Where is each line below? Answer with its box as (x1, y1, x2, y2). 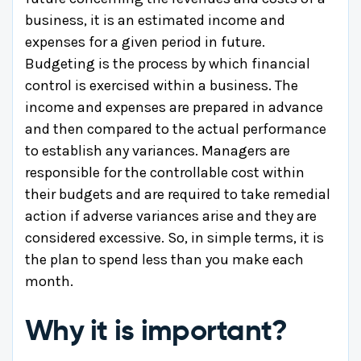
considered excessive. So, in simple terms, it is (25, 228, 324, 247)
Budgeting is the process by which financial (25, 54, 310, 73)
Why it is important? (25, 311, 288, 348)
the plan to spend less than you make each (25, 250, 304, 268)
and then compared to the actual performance (25, 119, 326, 138)
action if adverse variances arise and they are (25, 206, 317, 225)
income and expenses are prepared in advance (25, 98, 323, 116)
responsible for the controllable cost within (25, 163, 305, 181)
